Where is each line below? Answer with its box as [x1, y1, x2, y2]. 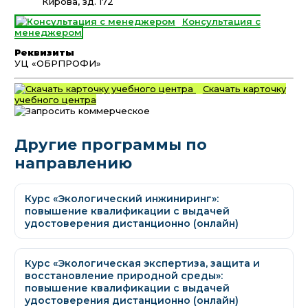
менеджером [14, 26, 82, 38]
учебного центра [14, 94, 96, 106]
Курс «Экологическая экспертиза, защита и [25, 257, 260, 270]
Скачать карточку [202, 83, 286, 95]
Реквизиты [14, 46, 74, 58]
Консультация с [181, 15, 261, 27]
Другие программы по [14, 135, 207, 155]
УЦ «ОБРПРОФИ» [14, 57, 101, 69]
